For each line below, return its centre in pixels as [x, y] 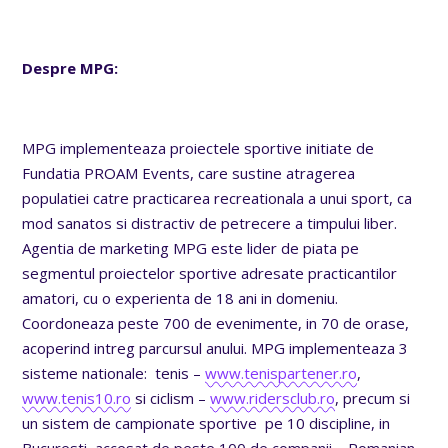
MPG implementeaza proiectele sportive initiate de [198, 147]
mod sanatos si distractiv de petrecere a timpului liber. [210, 222]
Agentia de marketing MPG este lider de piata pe [191, 247]
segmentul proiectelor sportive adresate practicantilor [210, 272]
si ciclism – [171, 397]
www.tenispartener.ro [281, 372]
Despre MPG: [70, 67]
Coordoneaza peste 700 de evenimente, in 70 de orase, [216, 322]
